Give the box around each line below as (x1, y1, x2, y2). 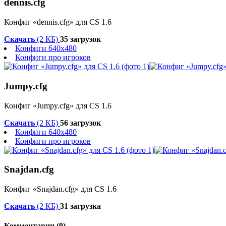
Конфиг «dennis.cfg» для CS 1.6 (4, 18, 111, 27)
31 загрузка (60, 202, 101, 211)
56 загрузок (60, 118, 101, 127)
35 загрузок (60, 35, 101, 44)
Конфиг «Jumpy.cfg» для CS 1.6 (4, 101, 111, 110)
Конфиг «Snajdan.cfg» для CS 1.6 (4, 185, 117, 194)
